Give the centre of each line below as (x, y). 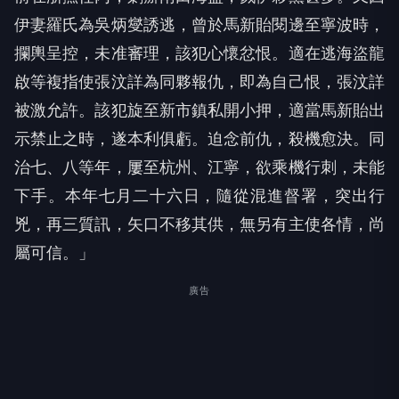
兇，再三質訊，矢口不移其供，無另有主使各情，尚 (199, 224)
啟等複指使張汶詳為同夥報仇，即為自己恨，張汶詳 (199, 82)
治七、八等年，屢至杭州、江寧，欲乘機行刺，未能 (199, 167)
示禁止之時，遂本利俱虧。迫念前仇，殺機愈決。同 (199, 139)
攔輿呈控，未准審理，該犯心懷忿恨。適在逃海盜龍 (199, 53)
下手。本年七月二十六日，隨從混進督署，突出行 (199, 196)
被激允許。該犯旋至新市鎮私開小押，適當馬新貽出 (199, 110)
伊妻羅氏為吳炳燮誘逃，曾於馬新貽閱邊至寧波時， (199, 25)
